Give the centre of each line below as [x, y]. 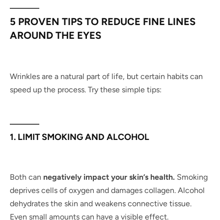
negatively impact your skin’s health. [109, 177]
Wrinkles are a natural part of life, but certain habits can [106, 76]
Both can [27, 177]
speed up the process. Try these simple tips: [86, 89]
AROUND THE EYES [55, 35]
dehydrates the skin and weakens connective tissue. [101, 203]
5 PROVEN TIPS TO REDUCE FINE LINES [103, 21]
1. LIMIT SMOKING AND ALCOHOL [80, 137]
